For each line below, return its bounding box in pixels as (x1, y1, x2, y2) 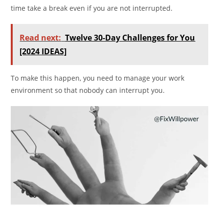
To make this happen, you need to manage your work (11, 73, 185, 83)
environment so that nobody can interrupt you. (11, 85, 165, 95)
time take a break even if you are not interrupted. (11, 3, 173, 13)
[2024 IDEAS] (20, 45, 67, 57)
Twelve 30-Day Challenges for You (65, 32, 196, 43)
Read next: (20, 32, 62, 43)
